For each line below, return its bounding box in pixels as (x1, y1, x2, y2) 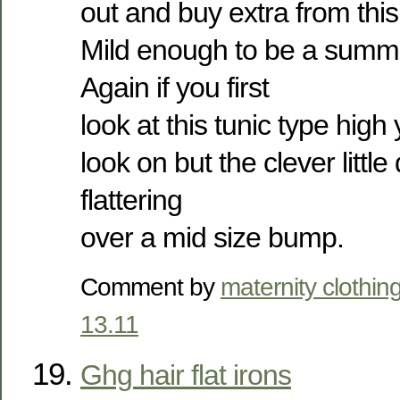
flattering (80, 183, 182, 216)
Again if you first (80, 71, 269, 104)
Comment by (80, 271, 221, 301)
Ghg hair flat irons (80, 358, 291, 391)
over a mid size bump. (80, 221, 344, 254)
